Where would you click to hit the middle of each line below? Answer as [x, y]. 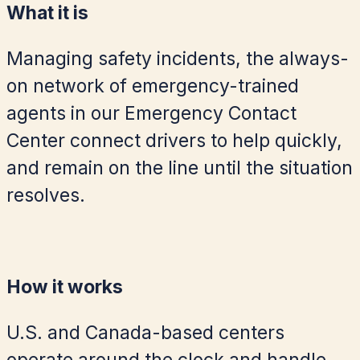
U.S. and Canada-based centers [145, 333]
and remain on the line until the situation [180, 168]
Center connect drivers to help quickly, [174, 141]
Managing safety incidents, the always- [178, 59]
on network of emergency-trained [153, 86]
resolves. [46, 196]
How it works [65, 287]
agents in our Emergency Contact [151, 114]
